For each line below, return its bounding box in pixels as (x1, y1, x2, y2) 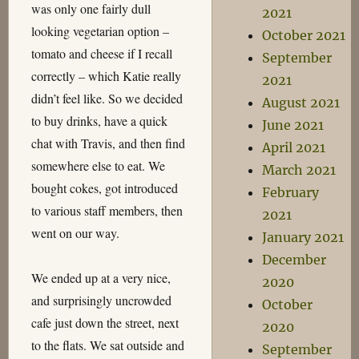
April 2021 (262, 139, 326, 155)
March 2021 (262, 162, 337, 178)
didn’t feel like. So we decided (30, 90, 183, 107)
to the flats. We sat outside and (30, 337, 184, 353)
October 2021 (262, 27, 346, 43)
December (262, 252, 327, 268)
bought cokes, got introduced (30, 179, 178, 196)
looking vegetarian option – (30, 22, 169, 39)
